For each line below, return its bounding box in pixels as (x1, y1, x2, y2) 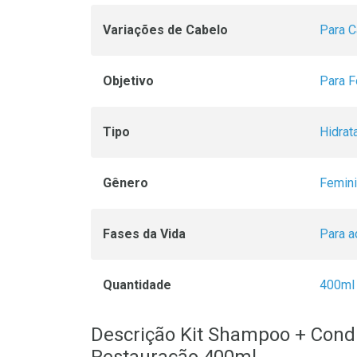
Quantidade (103, 277, 171, 292)
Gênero (103, 175, 148, 190)
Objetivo (103, 73, 154, 88)
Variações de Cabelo (103, 22, 228, 37)
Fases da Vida (103, 226, 186, 241)
